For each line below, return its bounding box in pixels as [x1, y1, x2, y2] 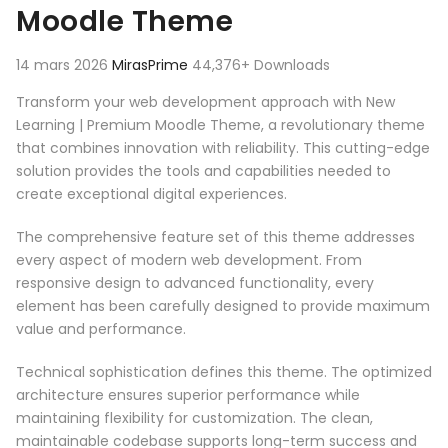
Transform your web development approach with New [16, 92, 395, 113]
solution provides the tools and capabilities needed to [16, 161, 391, 182]
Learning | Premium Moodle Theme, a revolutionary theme [16, 115, 425, 136]
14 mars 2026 [16, 55, 112, 76]
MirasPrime [112, 55, 192, 76]
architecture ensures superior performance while [16, 385, 360, 406]
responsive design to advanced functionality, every [16, 273, 374, 294]
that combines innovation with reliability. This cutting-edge [16, 138, 430, 159]
